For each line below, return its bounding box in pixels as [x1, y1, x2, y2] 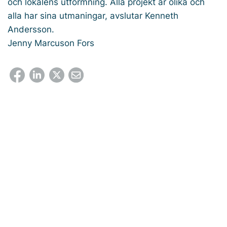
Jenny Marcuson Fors [8, 37, 94, 48]
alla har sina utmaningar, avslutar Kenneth [8, 10, 178, 21]
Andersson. [8, 24, 57, 34]
